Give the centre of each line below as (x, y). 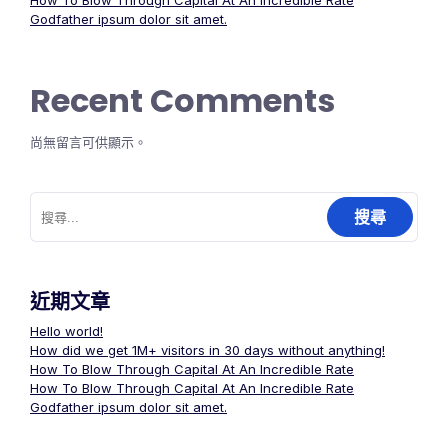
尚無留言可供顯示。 (88, 142)
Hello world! (66, 331)
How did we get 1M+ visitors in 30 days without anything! (207, 350)
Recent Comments (182, 101)
